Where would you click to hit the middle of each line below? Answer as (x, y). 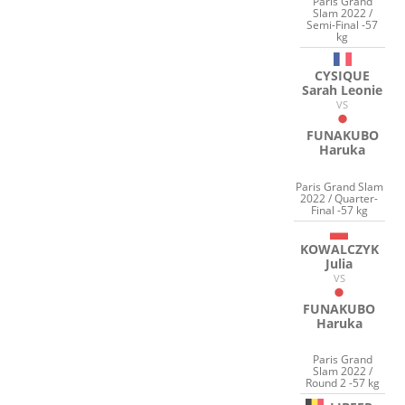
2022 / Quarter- (339, 198)
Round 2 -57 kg (342, 383)
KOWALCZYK (339, 249)
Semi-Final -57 (343, 25)
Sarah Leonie (343, 90)
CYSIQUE (343, 76)
